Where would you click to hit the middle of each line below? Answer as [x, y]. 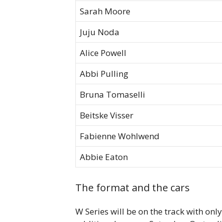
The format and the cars [133, 187]
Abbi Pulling [104, 74]
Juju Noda [100, 32]
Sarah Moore [105, 11]
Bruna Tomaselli [112, 95]
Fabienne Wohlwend [120, 136]
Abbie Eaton [104, 157]
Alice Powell [103, 53]
